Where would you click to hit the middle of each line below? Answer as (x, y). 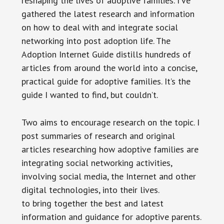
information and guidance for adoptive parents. (111, 217)
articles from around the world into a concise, (109, 68)
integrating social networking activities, (96, 163)
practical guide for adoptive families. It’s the (106, 81)
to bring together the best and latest (92, 203)
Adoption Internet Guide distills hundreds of (106, 54)
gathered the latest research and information (108, 14)
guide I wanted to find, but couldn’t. (89, 95)
